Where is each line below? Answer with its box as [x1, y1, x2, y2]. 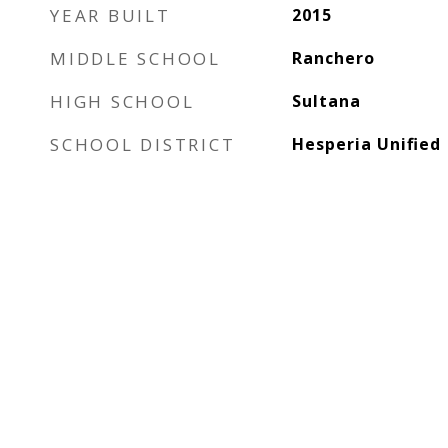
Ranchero [291, 47, 375, 69]
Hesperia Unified [291, 133, 441, 155]
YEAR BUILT [50, 4, 171, 27]
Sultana [291, 90, 361, 112]
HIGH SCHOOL [50, 90, 195, 113]
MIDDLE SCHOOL [50, 47, 221, 70]
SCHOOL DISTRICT [50, 133, 236, 156]
